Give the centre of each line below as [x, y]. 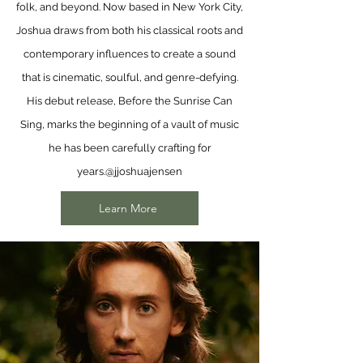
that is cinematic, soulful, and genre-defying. [130, 77]
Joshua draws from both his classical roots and [130, 30]
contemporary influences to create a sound [130, 54]
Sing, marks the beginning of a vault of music [130, 124]
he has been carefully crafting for [130, 148]
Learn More [128, 208]
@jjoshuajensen [144, 171]
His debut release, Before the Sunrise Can [130, 101]
